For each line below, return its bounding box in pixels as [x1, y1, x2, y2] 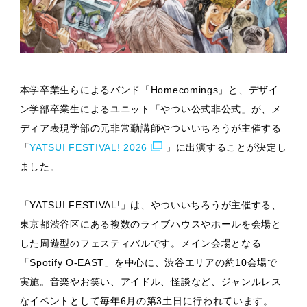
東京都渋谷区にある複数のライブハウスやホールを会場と [19, 219, 282, 230]
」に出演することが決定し [166, 142, 287, 153]
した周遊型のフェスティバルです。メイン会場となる [19, 238, 262, 249]
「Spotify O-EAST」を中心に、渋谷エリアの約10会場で [19, 257, 278, 269]
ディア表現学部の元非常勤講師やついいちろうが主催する [19, 123, 282, 134]
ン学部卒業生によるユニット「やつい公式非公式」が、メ [19, 103, 282, 115]
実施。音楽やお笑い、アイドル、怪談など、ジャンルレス [19, 276, 282, 288]
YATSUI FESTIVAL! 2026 [29, 142, 148, 153]
